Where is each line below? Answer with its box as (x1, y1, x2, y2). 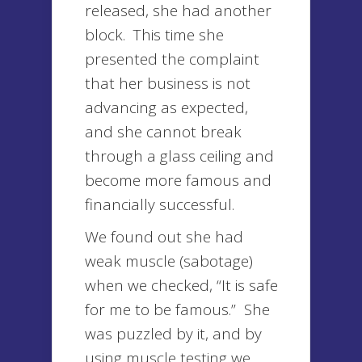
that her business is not (85, 73, 250, 94)
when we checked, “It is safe (85, 275, 278, 296)
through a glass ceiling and (85, 145, 274, 166)
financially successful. (85, 194, 234, 215)
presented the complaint (85, 48, 259, 69)
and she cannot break (85, 121, 242, 142)
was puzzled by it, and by (85, 323, 262, 344)
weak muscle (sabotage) (85, 250, 253, 271)
